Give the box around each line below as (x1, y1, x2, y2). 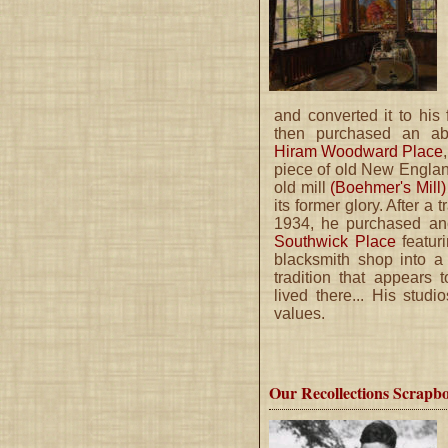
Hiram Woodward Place (274, 142, 443, 160)
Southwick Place (274, 232, 396, 250)
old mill (274, 178, 330, 196)
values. (274, 304, 325, 322)
